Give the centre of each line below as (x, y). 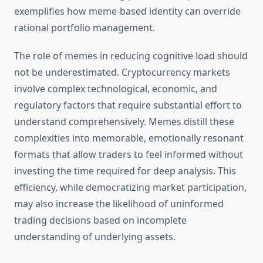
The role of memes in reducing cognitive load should (131, 56)
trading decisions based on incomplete (100, 220)
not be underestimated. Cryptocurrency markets (122, 73)
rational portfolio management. (85, 28)
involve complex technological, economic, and (116, 89)
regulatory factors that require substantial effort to (128, 105)
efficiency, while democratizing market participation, (130, 188)
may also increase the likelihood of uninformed (119, 204)
